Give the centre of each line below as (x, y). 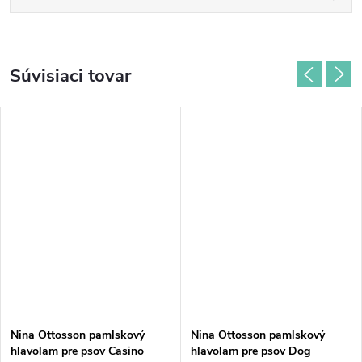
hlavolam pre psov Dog (250, 351)
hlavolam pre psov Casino (77, 351)
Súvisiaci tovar (70, 76)
